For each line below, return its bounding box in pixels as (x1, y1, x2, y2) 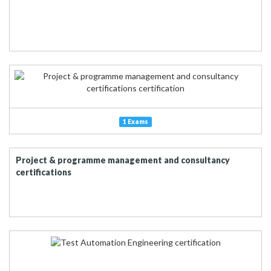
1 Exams (123, 118, 148, 125)
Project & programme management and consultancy (16, 155, 230, 165)
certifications (16, 167, 71, 177)
